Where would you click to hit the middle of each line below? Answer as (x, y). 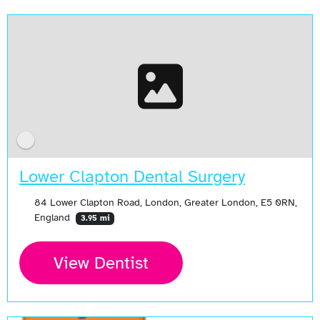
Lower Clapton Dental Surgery (132, 177)
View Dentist (101, 263)
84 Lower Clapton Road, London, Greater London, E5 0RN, (165, 202)
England (53, 217)
